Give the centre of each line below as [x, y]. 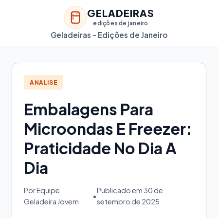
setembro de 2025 [128, 202]
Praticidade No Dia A [100, 148]
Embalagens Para [89, 109]
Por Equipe [42, 191]
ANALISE [44, 82]
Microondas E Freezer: [108, 129]
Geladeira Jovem [51, 202]
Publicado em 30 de [130, 191]
